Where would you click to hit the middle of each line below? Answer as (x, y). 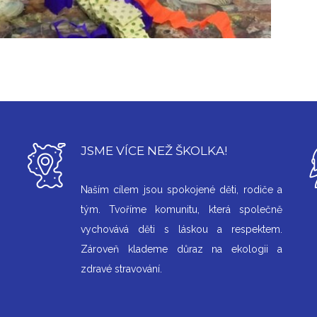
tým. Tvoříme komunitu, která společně (181, 210)
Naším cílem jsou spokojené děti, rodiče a (181, 190)
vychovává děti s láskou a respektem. (181, 230)
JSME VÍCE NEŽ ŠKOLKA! (154, 151)
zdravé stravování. (121, 269)
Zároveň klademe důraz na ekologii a (181, 249)
